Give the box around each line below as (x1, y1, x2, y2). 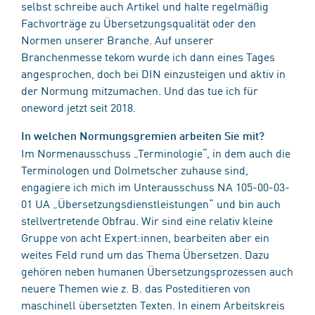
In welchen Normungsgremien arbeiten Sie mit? (21, 128, 264, 142)
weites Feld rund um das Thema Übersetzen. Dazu (21, 245, 269, 262)
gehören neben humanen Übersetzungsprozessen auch (21, 262, 293, 278)
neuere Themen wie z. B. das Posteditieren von (21, 279, 250, 295)
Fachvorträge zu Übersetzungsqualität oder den (21, 14, 256, 30)
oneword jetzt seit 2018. (21, 98, 136, 115)
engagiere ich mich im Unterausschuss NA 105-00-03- (21, 178, 290, 194)
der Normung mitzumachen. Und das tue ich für (21, 82, 258, 98)
